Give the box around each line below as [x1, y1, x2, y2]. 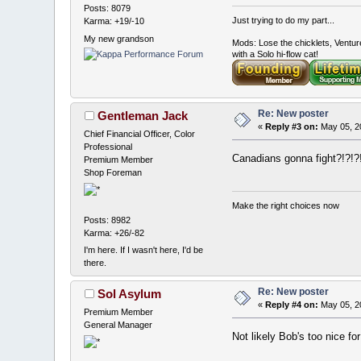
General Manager [84, 320, 153, 330]
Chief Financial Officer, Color [84, 129, 196, 139]
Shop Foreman [84, 168, 143, 178]
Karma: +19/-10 [84, 16, 145, 27]
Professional [84, 142, 133, 152]
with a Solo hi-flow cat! [231, 49, 318, 60]
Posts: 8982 [84, 214, 131, 225]
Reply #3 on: [265, 122, 319, 132]
